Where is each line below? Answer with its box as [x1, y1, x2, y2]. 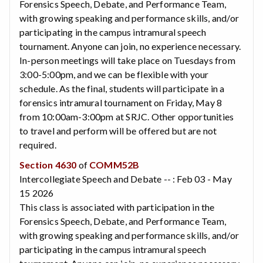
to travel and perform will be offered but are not [19, 124, 217, 136]
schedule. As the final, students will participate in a [19, 82, 225, 94]
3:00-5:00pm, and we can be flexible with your [19, 68, 209, 80]
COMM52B [89, 159, 140, 170]
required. [19, 139, 56, 150]
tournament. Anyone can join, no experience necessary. [19, 40, 241, 52]
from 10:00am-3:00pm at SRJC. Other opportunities [19, 110, 234, 122]
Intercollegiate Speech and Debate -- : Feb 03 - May [19, 173, 232, 184]
